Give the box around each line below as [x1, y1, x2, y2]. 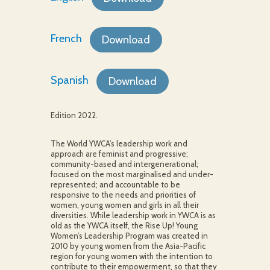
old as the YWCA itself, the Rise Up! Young [50, 221, 198, 230]
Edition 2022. [50, 110, 98, 120]
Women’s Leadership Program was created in [50, 231, 208, 240]
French [50, 32, 82, 46]
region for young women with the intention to [50, 251, 213, 261]
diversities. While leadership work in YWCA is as [50, 210, 216, 220]
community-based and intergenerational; [50, 159, 198, 169]
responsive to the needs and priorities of [50, 190, 196, 199]
